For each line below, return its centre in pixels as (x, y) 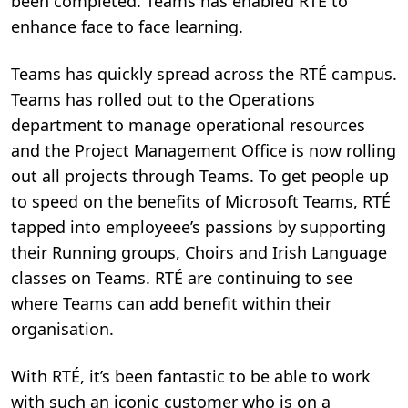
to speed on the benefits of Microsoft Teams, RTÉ (201, 201)
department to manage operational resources (188, 124)
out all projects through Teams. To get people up (200, 175)
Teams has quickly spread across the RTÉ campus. (204, 73)
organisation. (62, 328)
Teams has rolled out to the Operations (163, 99)
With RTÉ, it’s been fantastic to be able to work (191, 376)
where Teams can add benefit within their (171, 303)
